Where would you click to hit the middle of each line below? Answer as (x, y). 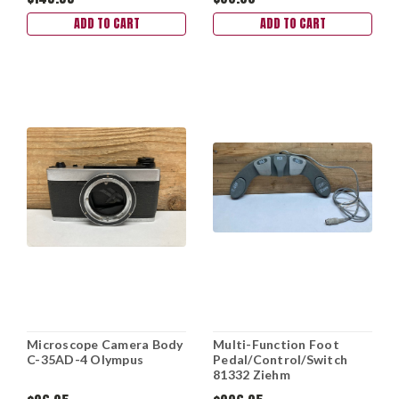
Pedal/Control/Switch (280, 360)
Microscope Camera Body (105, 345)
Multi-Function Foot (276, 345)
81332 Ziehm (252, 375)
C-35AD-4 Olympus (85, 360)
